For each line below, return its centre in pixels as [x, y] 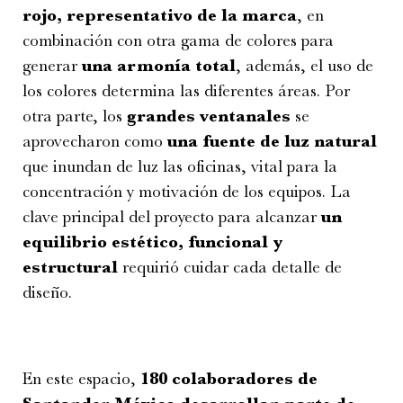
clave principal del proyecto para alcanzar [172, 216]
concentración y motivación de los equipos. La [187, 191]
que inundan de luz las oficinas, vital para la [180, 166]
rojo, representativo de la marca [160, 15]
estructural [70, 267]
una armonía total [159, 65]
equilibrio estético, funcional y [153, 242]
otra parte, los [75, 116]
